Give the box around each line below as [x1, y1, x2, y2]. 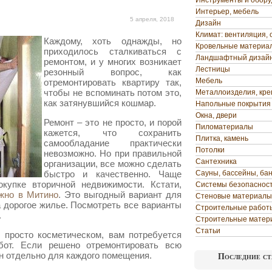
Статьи [195, 226, 220, 235]
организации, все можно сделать [44, 158, 182, 169]
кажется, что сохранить [44, 127, 182, 138]
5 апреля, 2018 [130, 16, 174, 22]
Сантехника [195, 157, 237, 166]
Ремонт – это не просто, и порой [44, 117, 182, 127]
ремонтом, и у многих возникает [44, 56, 182, 67]
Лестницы [195, 65, 230, 73]
